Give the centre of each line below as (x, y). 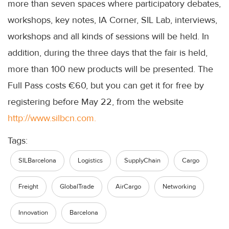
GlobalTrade (77, 187)
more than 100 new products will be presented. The (110, 69)
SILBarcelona (37, 161)
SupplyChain (142, 161)
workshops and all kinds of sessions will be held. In (108, 37)
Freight (28, 187)
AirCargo (128, 187)
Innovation (33, 213)
